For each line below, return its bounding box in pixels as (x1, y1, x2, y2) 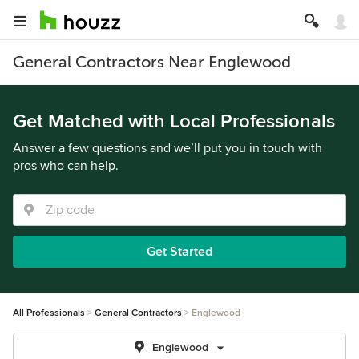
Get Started (147, 244, 212, 260)
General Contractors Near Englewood (13, 53, 291, 71)
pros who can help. (13, 158, 119, 174)
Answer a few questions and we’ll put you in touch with (13, 140, 322, 156)
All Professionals (13, 307, 85, 319)
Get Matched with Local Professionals (13, 110, 335, 133)
